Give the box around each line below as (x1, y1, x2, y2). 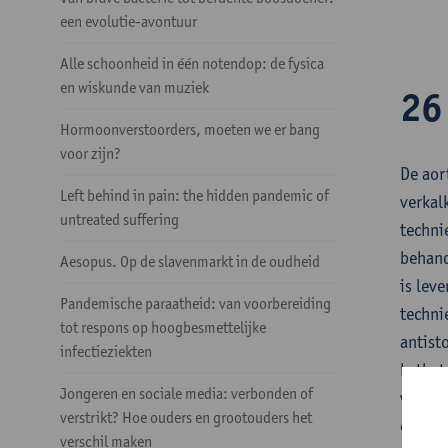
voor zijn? (60, 144, 121, 163)
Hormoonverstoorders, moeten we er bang (60, 120, 320, 139)
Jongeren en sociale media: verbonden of (60, 384, 313, 403)
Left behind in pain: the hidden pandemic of (60, 186, 329, 205)
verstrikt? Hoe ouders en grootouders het (60, 408, 312, 427)
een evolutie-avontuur (60, 12, 197, 31)
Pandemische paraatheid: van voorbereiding (60, 294, 331, 313)
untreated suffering (60, 210, 179, 229)
